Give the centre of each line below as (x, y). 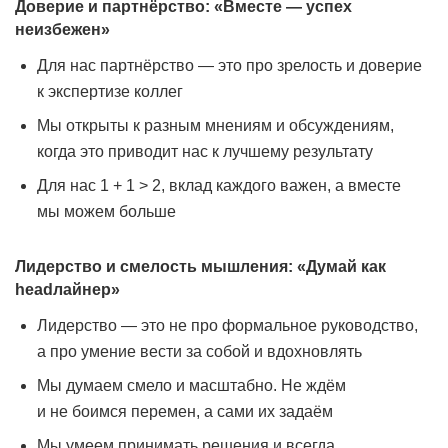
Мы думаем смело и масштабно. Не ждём (191, 385)
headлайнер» (67, 289)
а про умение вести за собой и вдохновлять (199, 351)
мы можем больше (106, 211)
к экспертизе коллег (110, 91)
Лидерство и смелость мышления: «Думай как (200, 266)
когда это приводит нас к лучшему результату (205, 151)
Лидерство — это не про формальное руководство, (227, 325)
